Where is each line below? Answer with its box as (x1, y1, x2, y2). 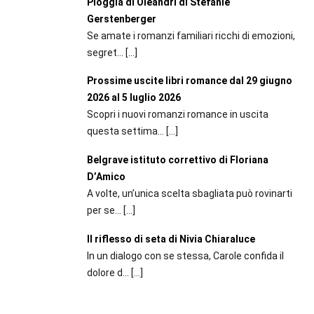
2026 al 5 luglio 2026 (86, 92, 181, 104)
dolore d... (86, 266, 131, 278)
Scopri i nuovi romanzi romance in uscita (86, 109, 268, 121)
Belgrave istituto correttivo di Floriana (86, 154, 268, 166)
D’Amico (86, 171, 125, 183)
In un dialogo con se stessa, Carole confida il (86, 250, 284, 261)
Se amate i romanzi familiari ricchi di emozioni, (86, 29, 295, 41)
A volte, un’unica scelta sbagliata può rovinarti (86, 188, 292, 200)
